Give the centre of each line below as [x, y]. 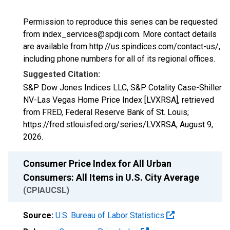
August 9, [196, 124]
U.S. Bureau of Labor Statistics [111, 215]
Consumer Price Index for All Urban [97, 164]
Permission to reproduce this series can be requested [120, 22]
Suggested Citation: [62, 74]
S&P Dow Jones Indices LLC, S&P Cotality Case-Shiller [122, 88]
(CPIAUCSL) [46, 190]
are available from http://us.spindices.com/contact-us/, [122, 46]
